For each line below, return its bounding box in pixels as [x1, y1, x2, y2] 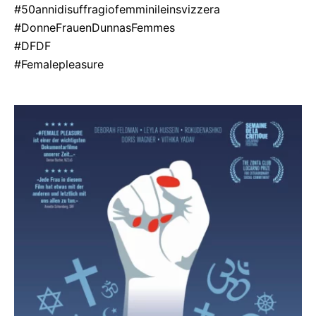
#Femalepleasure [14, 57, 104, 71]
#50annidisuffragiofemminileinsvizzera [14, 2, 220, 16]
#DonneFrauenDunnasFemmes [14, 20, 175, 35]
